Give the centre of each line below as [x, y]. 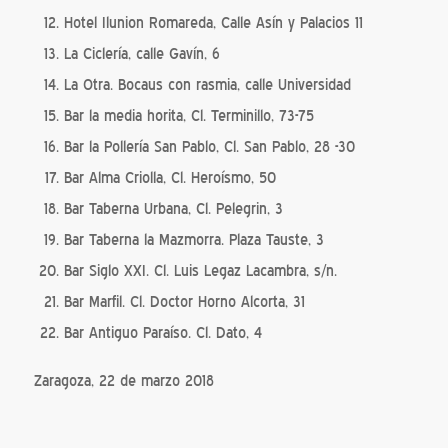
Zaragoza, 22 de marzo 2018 [123, 381]
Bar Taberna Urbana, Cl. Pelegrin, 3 [173, 209]
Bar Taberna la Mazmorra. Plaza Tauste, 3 [193, 240]
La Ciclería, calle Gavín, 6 [141, 54]
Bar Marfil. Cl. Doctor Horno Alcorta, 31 [184, 302]
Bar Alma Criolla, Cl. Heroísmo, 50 [169, 178]
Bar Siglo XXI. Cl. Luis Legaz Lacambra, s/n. [200, 271]
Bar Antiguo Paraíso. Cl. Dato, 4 [162, 333]
